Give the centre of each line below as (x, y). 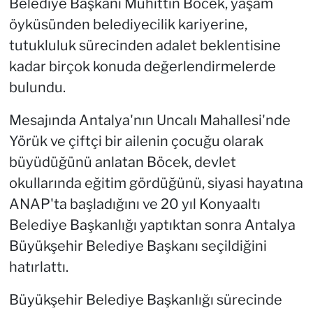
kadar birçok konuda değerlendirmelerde (142, 67)
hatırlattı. (38, 267)
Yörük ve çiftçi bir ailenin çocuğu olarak (136, 141)
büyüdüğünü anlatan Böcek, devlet (122, 162)
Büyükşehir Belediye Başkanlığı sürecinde (145, 300)
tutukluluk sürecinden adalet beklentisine (145, 46)
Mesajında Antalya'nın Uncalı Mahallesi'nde (150, 121)
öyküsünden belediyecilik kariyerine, (128, 25)
